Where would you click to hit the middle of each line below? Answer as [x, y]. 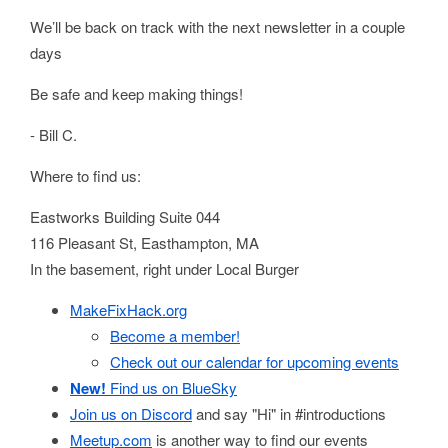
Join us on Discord [131, 413]
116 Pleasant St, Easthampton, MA [144, 242]
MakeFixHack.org [128, 309]
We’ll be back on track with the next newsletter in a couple [217, 26]
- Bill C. [53, 134]
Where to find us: [85, 175]
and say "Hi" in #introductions [289, 413]
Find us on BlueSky [171, 387]
